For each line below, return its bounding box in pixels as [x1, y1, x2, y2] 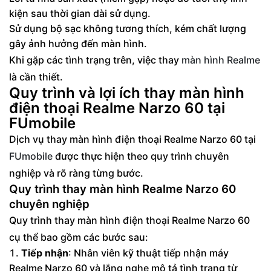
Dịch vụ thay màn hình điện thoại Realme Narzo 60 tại [9, 132, 256, 145]
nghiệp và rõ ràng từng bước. [9, 166, 143, 179]
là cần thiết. [9, 70, 63, 83]
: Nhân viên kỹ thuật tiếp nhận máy [68, 246, 229, 259]
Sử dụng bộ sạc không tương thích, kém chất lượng [9, 22, 246, 34]
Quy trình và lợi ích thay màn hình [9, 83, 244, 102]
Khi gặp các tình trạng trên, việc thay [9, 53, 181, 66]
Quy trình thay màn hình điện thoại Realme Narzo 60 [9, 214, 250, 226]
